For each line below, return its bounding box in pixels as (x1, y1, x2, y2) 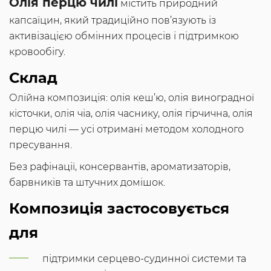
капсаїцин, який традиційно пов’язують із (9, 15, 216, 27)
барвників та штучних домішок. (9, 177, 165, 189)
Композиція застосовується (9, 200, 229, 218)
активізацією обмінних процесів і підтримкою (9, 30, 239, 42)
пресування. (9, 139, 72, 151)
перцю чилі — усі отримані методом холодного (9, 123, 244, 135)
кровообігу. (9, 46, 65, 58)
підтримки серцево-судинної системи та (42, 253, 246, 265)
